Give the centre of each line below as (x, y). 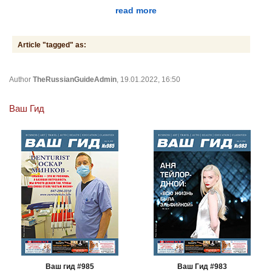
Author (21, 79)
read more (136, 10)
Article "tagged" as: (52, 45)
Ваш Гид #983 (202, 266)
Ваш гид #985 (70, 266)
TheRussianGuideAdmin (75, 79)
